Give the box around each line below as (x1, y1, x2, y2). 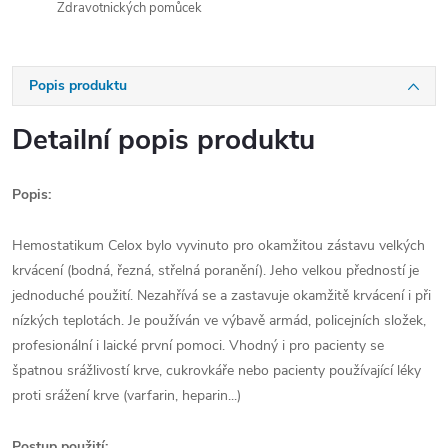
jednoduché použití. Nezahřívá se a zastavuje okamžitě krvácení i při (12, 286, 431, 305)
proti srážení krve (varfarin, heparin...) (12, 386, 241, 405)
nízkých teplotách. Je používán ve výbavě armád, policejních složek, (12, 311, 426, 330)
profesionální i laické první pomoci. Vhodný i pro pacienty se (12, 336, 384, 355)
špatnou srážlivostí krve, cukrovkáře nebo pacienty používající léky (12, 361, 421, 380)
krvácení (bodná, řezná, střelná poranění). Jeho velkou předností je (12, 261, 419, 280)
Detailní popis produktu (12, 121, 315, 159)
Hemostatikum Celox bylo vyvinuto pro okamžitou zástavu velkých (12, 236, 425, 255)
